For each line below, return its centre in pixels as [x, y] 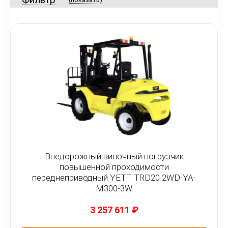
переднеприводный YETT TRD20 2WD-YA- [114, 178]
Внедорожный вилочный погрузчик [114, 156]
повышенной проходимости [114, 167]
